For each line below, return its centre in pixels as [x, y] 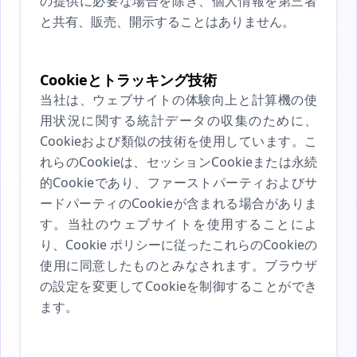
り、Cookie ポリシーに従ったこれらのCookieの [178, 245]
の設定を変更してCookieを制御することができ [178, 286]
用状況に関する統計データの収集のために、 [178, 120]
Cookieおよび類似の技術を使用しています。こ [178, 141]
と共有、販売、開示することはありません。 [167, 22]
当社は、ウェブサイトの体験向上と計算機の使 [178, 100]
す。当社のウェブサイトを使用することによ [178, 224]
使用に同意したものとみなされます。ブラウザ [178, 265]
